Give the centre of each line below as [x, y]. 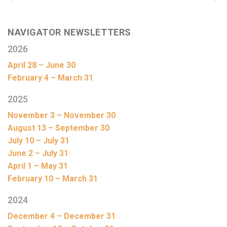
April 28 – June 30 [42, 65]
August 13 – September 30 [59, 128]
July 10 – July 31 [39, 141]
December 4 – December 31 [62, 216]
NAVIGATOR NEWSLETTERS [69, 32]
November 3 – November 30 [62, 116]
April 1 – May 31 [38, 166]
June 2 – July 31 [38, 154]
